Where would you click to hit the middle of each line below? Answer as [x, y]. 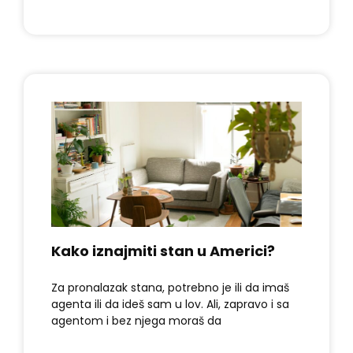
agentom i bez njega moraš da [136, 320]
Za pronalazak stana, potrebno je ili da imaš [170, 287]
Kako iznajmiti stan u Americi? [163, 251]
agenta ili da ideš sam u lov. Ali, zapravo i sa [170, 304]
